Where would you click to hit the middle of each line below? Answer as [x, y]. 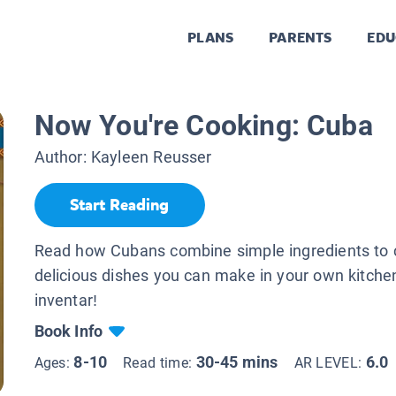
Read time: [160, 362]
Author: [62, 157]
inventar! [66, 300]
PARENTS [301, 38]
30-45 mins [237, 362]
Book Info [69, 331]
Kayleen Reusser [151, 157]
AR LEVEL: [330, 362]
